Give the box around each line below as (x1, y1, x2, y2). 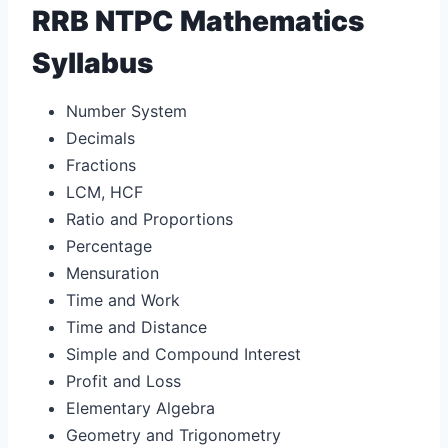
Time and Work (66, 289, 180, 310)
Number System (66, 100, 187, 121)
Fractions (66, 154, 136, 175)
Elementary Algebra (66, 397, 215, 418)
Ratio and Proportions (66, 208, 233, 229)
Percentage (66, 235, 152, 256)
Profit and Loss (66, 370, 181, 391)
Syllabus (32, 45, 153, 80)
